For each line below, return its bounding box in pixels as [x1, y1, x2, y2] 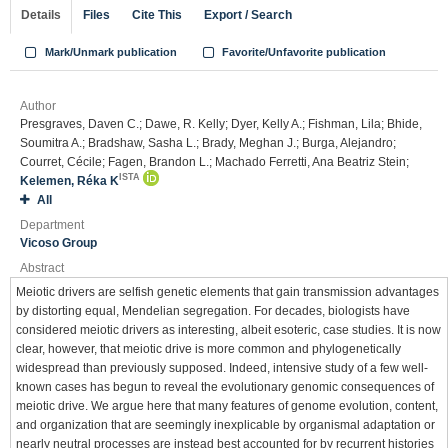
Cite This [132, 8, 182, 22]
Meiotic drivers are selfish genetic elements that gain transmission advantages [16, 285, 439, 299]
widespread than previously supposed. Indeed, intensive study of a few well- [16, 361, 428, 375]
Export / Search [204, 8, 292, 22]
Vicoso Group [20, 236, 97, 250]
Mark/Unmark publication [41, 46, 177, 58]
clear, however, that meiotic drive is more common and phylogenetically [16, 342, 401, 356]
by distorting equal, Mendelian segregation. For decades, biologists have [16, 304, 410, 318]
